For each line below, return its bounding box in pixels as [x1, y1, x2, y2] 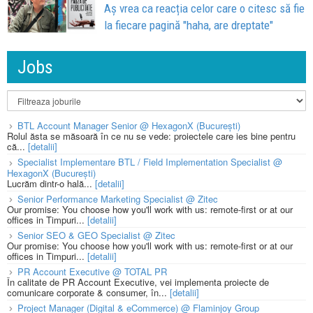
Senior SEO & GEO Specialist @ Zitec [17, 228, 175, 242]
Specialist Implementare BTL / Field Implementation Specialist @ [17, 155, 282, 169]
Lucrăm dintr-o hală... [7, 176, 95, 190]
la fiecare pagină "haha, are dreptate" [104, 17, 274, 32]
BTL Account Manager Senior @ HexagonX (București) [17, 119, 240, 133]
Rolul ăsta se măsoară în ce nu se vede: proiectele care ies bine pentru [7, 129, 296, 143]
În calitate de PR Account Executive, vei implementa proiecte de [7, 275, 269, 289]
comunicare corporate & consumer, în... [7, 285, 170, 299]
